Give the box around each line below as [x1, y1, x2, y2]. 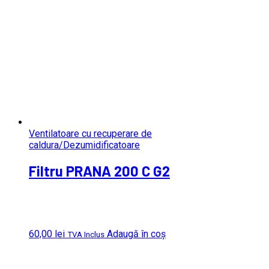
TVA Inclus [67, 230, 104, 240]
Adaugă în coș [107, 228, 166, 240]
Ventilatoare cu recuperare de [29, 127, 152, 139]
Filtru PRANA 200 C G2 [29, 162, 170, 180]
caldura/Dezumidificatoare [29, 139, 140, 151]
